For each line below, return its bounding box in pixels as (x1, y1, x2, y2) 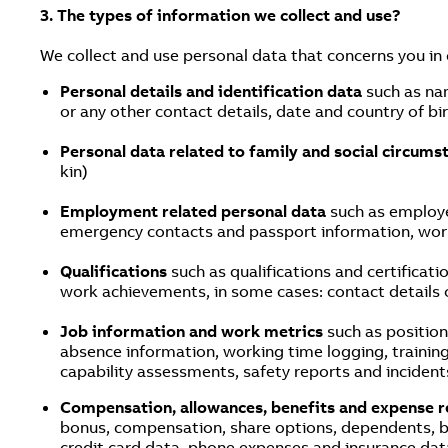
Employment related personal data (60, 201, 330, 221)
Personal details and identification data (60, 81, 366, 101)
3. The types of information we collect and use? (40, 5, 401, 25)
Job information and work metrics (60, 321, 323, 341)
